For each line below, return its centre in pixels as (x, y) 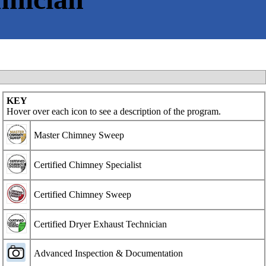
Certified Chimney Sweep (83, 194)
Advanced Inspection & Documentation (109, 253)
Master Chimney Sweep (79, 135)
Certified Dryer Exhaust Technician (101, 224)
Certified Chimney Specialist (88, 164)
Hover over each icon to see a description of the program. (114, 111)
